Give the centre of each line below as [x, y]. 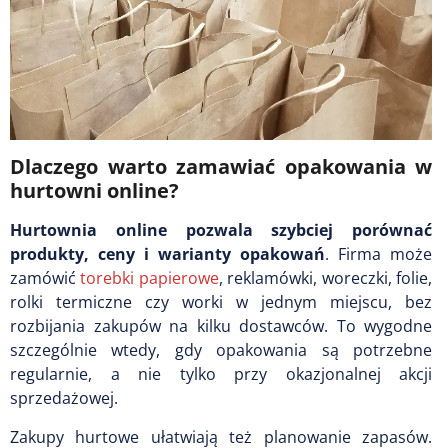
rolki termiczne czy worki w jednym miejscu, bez [221, 301]
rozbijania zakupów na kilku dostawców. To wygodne [221, 325]
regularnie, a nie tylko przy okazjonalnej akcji [221, 373]
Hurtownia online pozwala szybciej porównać [221, 229]
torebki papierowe [149, 277]
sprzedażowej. [64, 397]
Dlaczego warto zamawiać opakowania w [221, 166]
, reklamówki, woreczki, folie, [325, 277]
